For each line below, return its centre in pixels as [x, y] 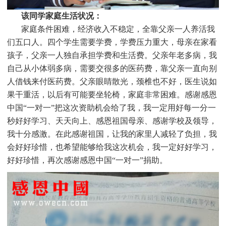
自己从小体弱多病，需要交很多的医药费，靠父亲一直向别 [112, 69]
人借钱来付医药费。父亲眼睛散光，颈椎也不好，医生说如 [112, 82]
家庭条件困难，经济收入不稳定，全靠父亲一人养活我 [118, 29]
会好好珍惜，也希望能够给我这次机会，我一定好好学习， [112, 147]
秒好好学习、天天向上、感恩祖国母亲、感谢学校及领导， [112, 121]
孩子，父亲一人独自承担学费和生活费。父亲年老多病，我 [112, 55]
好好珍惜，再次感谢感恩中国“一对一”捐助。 [87, 160]
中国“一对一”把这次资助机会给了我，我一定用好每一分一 [111, 108]
